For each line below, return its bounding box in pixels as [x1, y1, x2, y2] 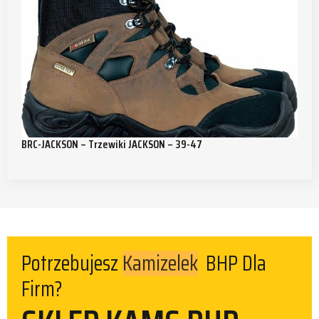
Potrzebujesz [21, 246, 122, 281]
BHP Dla [202, 246, 263, 281]
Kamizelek [122, 246, 199, 281]
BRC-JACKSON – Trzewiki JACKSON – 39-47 [21, 135, 202, 154]
